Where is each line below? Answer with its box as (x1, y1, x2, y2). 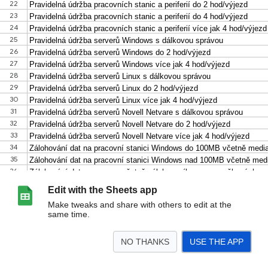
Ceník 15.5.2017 (8, 256, 57, 264)
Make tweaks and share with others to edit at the (48, 200, 232, 209)
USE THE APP (190, 237, 243, 246)
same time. (48, 209, 90, 219)
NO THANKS (121, 237, 169, 246)
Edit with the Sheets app (48, 185, 157, 195)
